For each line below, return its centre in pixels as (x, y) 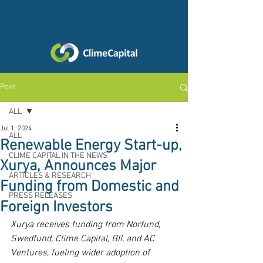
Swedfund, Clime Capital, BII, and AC (84, 239)
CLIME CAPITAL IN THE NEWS (58, 156)
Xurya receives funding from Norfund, (87, 225)
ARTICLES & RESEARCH (50, 176)
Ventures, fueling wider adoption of (81, 253)
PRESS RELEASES (41, 196)
